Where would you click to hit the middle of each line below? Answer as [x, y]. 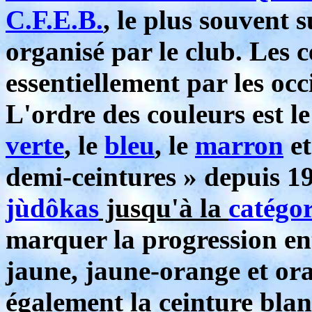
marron [239, 145]
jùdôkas [52, 208]
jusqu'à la [164, 208]
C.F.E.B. [54, 20]
